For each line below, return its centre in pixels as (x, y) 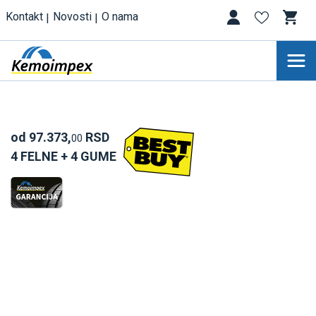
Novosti (72, 17)
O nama (120, 17)
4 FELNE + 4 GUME (63, 156)
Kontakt (24, 17)
